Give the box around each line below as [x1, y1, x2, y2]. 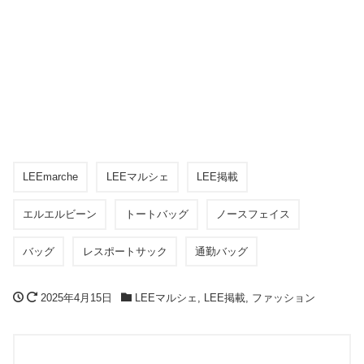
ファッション [251, 292, 315, 305]
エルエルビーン [23, 208, 97, 221]
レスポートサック [82, 245, 167, 258]
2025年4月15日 [41, 292, 112, 305]
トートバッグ [124, 208, 188, 221]
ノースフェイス [216, 208, 291, 221]
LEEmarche [23, 171, 79, 184]
